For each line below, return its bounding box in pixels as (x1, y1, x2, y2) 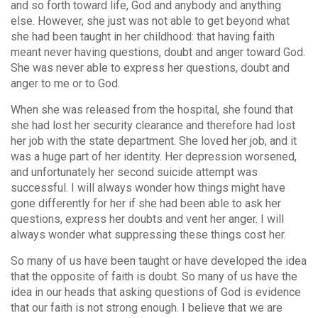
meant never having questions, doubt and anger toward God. (11, 45, 305, 60)
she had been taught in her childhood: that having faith (11, 30, 275, 44)
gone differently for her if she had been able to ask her (11, 197, 281, 211)
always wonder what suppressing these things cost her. (11, 228, 286, 242)
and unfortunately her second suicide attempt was (11, 165, 258, 180)
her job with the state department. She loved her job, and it (11, 134, 297, 148)
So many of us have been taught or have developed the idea (11, 254, 307, 268)
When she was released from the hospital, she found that (11, 103, 293, 117)
